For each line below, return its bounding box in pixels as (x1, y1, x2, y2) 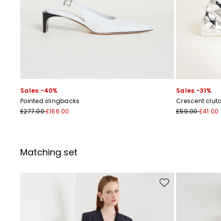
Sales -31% (176, 86, 212, 95)
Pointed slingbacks (20, 96, 80, 105)
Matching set (20, 146, 78, 158)
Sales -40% (20, 86, 58, 95)
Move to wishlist (163, 183, 206, 190)
